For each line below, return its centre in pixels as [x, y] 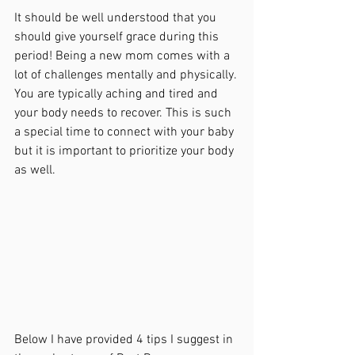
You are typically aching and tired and [118, 95]
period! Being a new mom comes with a [124, 57]
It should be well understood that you [117, 19]
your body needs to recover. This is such [124, 114]
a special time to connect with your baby [126, 133]
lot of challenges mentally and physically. [127, 76]
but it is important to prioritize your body [126, 152]
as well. [36, 171]
